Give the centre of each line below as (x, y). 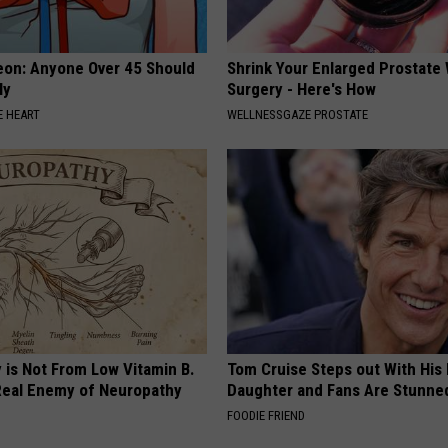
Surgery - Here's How (302, 88)
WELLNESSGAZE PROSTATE (298, 114)
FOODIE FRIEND (266, 415)
